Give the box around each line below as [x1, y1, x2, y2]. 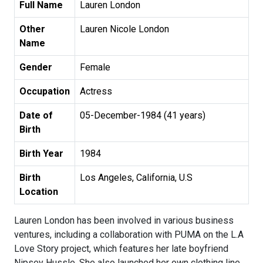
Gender [19, 62, 52, 73]
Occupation [19, 86, 70, 97]
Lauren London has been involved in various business [14, 215, 234, 227]
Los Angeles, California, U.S [80, 172, 193, 184]
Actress [80, 86, 112, 97]
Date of [19, 110, 53, 122]
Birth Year [19, 148, 63, 160]
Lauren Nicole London [80, 23, 169, 35]
